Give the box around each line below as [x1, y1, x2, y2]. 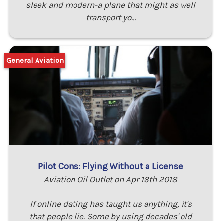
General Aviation [6, 56, 64, 65]
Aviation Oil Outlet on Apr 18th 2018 [44, 174, 177, 184]
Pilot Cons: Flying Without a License [38, 160, 183, 172]
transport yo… [85, 12, 136, 22]
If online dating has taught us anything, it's [29, 198, 192, 209]
